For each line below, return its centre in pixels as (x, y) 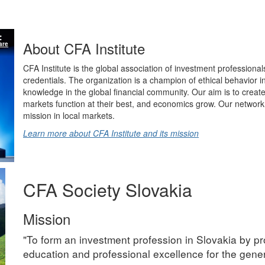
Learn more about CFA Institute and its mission (111, 133)
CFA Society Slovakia (108, 190)
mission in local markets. (69, 115)
